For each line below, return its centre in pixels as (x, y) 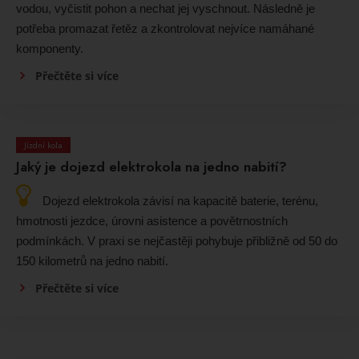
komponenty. (50, 49)
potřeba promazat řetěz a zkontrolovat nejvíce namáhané (165, 29)
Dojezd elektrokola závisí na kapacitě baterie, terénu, (180, 201)
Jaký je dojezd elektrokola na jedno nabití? (151, 167)
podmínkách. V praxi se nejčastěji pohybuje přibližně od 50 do (177, 241)
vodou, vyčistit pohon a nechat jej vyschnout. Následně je (165, 9)
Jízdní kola (43, 145)
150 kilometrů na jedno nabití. (92, 261)
